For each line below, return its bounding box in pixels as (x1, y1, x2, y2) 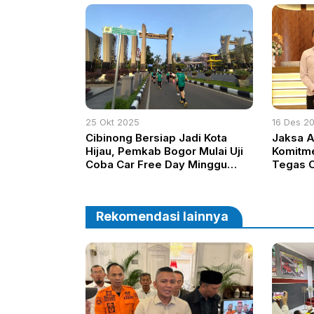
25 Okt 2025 (86, 116, 139, 128)
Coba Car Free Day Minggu (86, 157, 227, 171)
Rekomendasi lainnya (96, 208, 228, 224)
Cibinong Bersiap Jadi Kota (86, 130, 227, 144)
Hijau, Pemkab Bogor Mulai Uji (86, 144, 243, 158)
